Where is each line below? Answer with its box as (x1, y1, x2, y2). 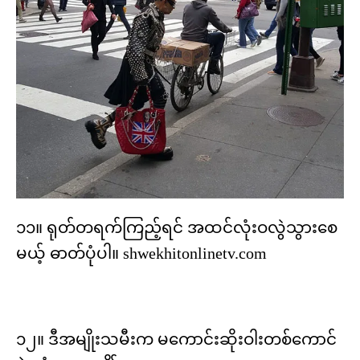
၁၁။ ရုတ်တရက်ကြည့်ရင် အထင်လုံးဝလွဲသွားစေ (16, 218, 337, 236)
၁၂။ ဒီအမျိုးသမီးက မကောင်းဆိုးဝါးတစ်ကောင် (16, 329, 337, 348)
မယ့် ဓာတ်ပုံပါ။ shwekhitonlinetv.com (16, 243, 267, 262)
